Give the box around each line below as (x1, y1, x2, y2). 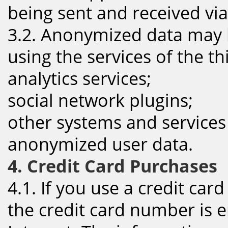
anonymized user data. (8, 132, 193, 156)
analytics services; (8, 66, 151, 90)
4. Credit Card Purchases (8, 154, 217, 178)
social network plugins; (8, 88, 193, 112)
